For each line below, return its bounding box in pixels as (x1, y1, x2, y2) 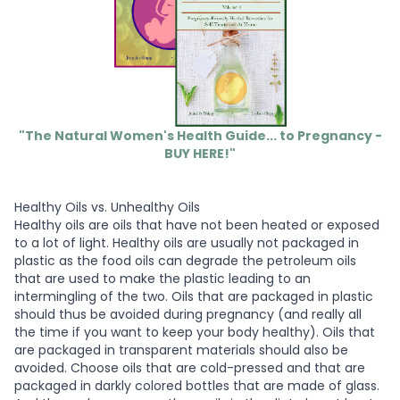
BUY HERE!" (164, 144, 236, 162)
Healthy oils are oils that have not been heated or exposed (14, 215, 379, 234)
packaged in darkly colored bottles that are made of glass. (14, 376, 379, 395)
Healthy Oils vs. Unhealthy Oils (14, 197, 200, 216)
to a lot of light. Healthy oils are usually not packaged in (14, 233, 359, 252)
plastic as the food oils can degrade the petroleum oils (14, 251, 356, 270)
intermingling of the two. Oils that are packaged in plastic (14, 287, 373, 305)
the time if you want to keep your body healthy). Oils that (14, 322, 375, 341)
